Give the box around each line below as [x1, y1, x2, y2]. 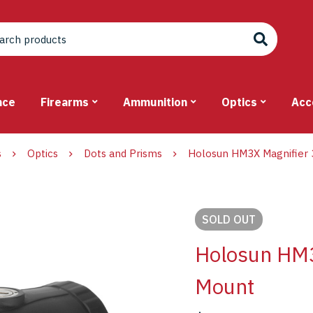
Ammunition [123, 95, 187, 110]
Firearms [41, 95, 89, 110]
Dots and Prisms [84, 147, 162, 161]
